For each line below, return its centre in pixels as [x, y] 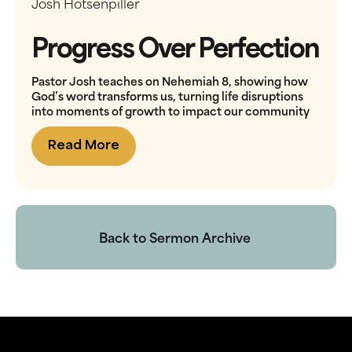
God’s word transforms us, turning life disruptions [167, 95]
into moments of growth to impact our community [170, 110]
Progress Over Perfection [175, 50]
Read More [84, 146]
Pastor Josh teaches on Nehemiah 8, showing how [170, 81]
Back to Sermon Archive [174, 238]
